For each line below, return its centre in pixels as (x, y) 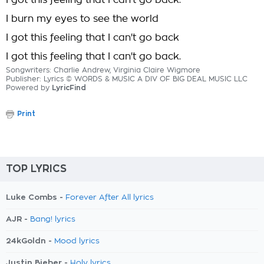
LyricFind (69, 88)
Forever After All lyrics (110, 198)
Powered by (29, 88)
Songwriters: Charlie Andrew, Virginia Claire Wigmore (103, 70)
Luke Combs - (36, 197)
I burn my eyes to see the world (82, 19)
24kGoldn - (30, 241)
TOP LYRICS (36, 169)
